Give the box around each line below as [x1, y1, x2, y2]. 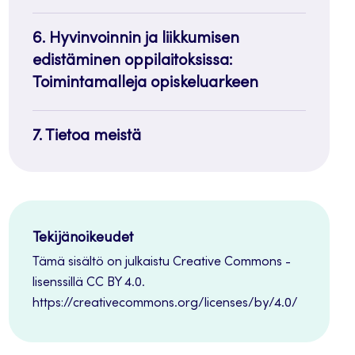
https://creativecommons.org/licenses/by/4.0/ [32, 296, 298, 310]
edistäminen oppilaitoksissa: [32, 53, 233, 70]
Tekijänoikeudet [32, 231, 133, 246]
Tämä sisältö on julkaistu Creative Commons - [32, 255, 291, 269]
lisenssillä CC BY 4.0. [32, 276, 145, 289]
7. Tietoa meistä [32, 128, 141, 145]
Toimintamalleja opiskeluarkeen [32, 75, 258, 92]
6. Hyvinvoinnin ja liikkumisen [32, 31, 239, 48]
